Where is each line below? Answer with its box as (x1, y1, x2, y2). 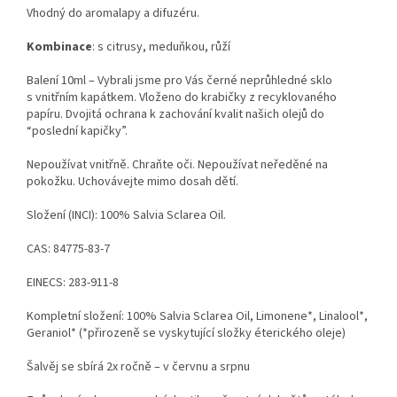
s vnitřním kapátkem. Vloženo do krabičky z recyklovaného (27, 89, 337, 107)
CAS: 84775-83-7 (27, 240, 110, 259)
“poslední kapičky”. (27, 122, 128, 141)
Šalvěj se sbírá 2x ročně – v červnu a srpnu (27, 358, 250, 377)
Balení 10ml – (27, 72, 97, 90)
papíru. (27, 105, 63, 124)
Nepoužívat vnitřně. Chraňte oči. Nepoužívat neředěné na (27, 156, 328, 175)
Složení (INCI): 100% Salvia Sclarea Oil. (27, 206, 226, 225)
